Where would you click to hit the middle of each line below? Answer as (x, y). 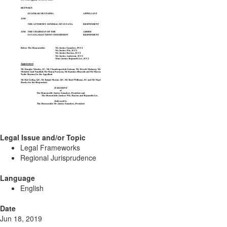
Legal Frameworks (50, 147)
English (32, 188)
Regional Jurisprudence (58, 158)
